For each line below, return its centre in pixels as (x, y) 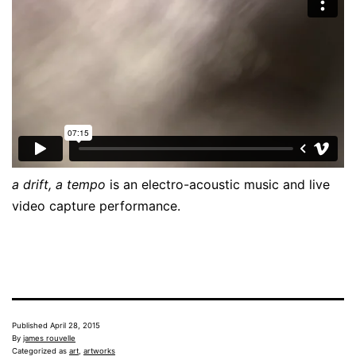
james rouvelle (49, 338)
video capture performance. (96, 205)
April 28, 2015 (75, 325)
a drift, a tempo (59, 184)
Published (31, 325)
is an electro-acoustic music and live (218, 184)
